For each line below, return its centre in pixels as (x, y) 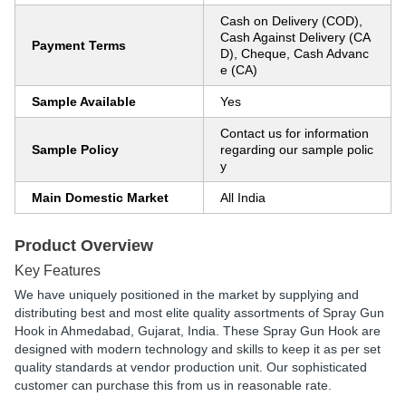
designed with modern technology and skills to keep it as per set (198, 349)
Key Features (58, 271)
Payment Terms (79, 45)
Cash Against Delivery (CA (295, 37)
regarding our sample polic (297, 150)
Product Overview (84, 246)
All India (243, 198)
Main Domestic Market (100, 198)
